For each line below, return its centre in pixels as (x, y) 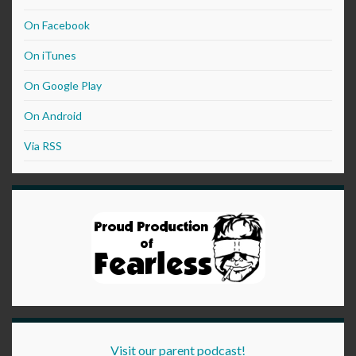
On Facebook (57, 25)
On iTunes (50, 56)
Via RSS (43, 146)
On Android (53, 116)
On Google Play (63, 86)
